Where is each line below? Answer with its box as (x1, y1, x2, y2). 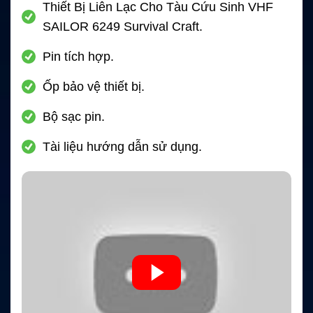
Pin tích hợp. (43, 50, 114, 64)
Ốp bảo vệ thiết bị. (43, 80, 145, 94)
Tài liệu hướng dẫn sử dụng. (43, 140, 202, 154)
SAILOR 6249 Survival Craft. (43, 20, 203, 34)
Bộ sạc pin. (43, 110, 105, 124)
